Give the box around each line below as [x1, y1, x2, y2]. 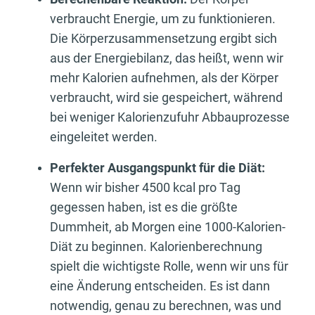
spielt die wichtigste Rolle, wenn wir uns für [50, 258, 288, 274]
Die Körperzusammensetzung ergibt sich [50, 30, 277, 46]
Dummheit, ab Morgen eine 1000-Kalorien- [50, 219, 285, 234]
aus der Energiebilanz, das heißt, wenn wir [50, 50, 283, 65]
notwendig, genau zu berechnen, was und [50, 297, 281, 313]
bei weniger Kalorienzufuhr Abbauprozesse [50, 109, 290, 124]
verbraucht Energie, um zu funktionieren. [50, 11, 276, 26]
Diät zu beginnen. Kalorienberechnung [50, 238, 262, 254]
